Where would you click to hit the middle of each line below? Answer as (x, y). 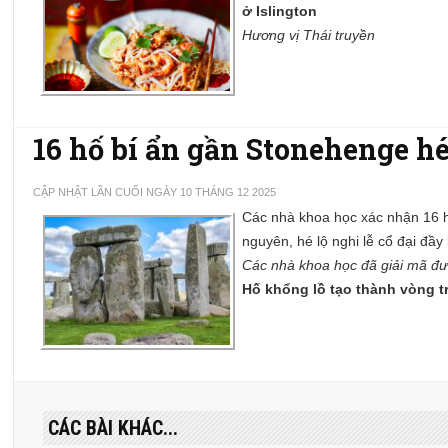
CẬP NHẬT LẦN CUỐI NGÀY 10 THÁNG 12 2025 (155, 192)
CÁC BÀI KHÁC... (113, 428)
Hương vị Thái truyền (309, 35)
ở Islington (280, 11)
